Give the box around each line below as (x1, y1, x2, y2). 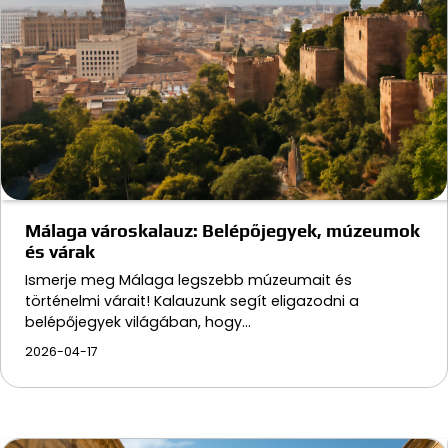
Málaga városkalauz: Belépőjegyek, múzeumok (25, 219, 420, 241)
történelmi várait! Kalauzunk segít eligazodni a (25, 290, 359, 311)
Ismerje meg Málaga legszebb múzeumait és (25, 269, 352, 290)
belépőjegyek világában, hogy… (25, 311, 251, 332)
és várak (25, 240, 95, 262)
